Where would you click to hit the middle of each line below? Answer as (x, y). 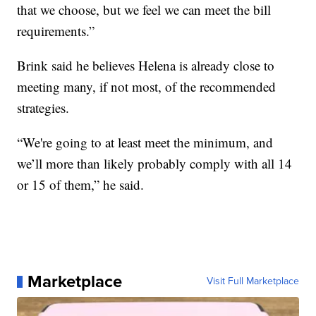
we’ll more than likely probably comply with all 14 (155, 164)
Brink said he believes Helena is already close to (146, 66)
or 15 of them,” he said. (81, 185)
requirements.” (56, 31)
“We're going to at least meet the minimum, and (145, 142)
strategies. (43, 108)
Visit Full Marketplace (253, 281)
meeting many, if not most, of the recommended (147, 87)
